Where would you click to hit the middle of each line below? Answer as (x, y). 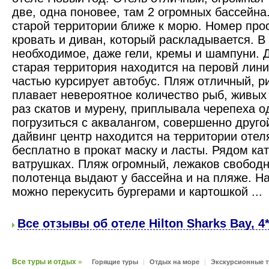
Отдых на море (174, 262)
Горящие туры (115, 262)
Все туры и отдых (44, 262)
